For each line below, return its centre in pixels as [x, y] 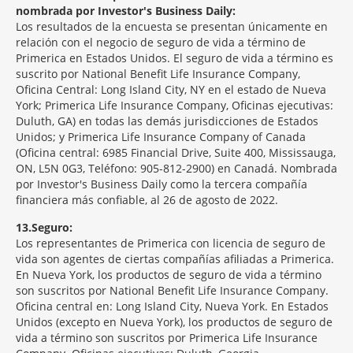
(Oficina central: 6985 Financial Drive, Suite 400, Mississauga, [176, 152]
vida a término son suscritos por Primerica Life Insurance [167, 338]
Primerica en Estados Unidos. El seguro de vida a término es [175, 58]
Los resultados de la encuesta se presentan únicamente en [172, 26]
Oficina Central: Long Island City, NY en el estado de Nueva [171, 89]
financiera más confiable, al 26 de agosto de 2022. [147, 200]
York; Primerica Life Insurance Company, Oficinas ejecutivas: [175, 105]
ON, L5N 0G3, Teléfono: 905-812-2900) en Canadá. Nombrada [176, 168]
